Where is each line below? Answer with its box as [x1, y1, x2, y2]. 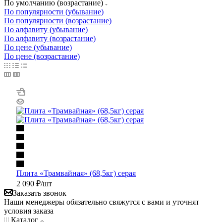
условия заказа [4, 206, 54, 215]
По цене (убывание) [4, 43, 72, 52]
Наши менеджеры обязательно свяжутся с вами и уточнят [4, 197, 199, 206]
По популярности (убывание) [4, 7, 104, 16]
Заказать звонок [13, 188, 66, 197]
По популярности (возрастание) [4, 16, 111, 25]
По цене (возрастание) [4, 52, 80, 60]
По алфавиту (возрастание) [4, 34, 96, 43]
